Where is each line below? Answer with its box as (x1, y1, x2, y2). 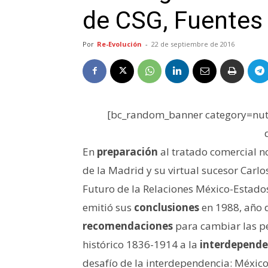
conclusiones (134, 200, 199, 214)
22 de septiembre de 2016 (151, 39, 234, 48)
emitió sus (83, 200, 134, 214)
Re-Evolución (97, 39, 142, 48)
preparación (97, 144, 158, 159)
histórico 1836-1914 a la (83, 237, 200, 251)
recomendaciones (83, 218, 173, 233)
